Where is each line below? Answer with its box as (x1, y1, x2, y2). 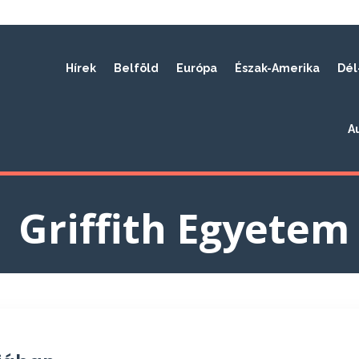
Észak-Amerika (235, 62, 321, 75)
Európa (176, 62, 218, 75)
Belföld (114, 62, 159, 75)
